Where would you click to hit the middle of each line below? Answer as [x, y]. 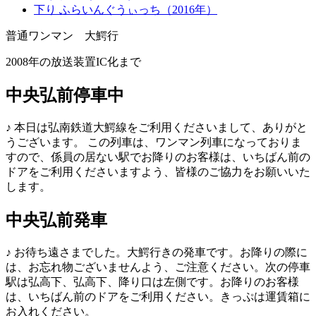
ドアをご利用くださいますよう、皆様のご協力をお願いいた [158, 172]
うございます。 [47, 142]
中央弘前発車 [56, 220]
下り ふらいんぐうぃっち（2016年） [126, 10]
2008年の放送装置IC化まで [73, 62]
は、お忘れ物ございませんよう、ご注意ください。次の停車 [158, 267]
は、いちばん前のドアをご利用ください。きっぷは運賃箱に [158, 297]
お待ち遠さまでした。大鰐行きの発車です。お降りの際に [159, 253]
